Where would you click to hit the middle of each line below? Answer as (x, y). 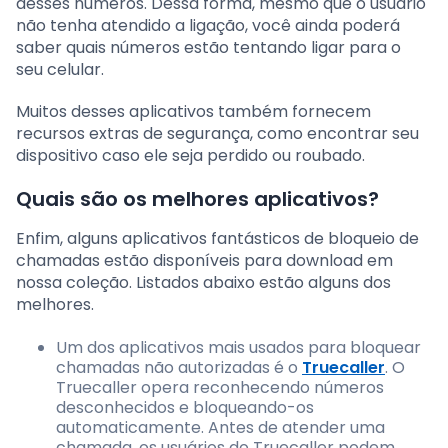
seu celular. (60, 69)
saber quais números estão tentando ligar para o (208, 47)
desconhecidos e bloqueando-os (185, 407)
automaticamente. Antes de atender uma (220, 427)
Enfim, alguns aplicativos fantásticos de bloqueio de (217, 238)
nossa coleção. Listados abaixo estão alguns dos (203, 282)
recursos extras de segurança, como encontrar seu (217, 133)
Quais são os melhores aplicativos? (197, 198)
